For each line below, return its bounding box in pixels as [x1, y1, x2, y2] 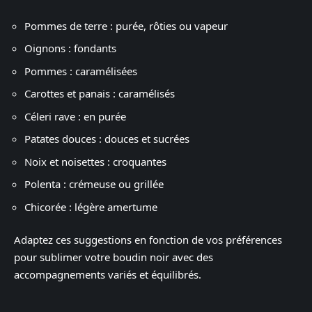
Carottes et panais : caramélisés [24, 86, 175, 100]
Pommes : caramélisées [24, 63, 137, 78]
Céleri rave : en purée [24, 109, 126, 123]
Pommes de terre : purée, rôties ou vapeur [24, 18, 228, 33]
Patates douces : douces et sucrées [24, 132, 189, 146]
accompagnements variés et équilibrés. [14, 267, 201, 281]
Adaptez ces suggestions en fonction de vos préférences [14, 233, 282, 247]
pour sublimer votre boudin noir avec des [14, 250, 213, 264]
